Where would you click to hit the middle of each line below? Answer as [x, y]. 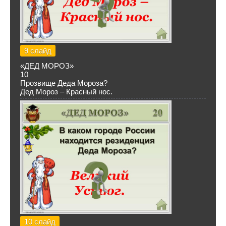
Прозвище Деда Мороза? [64, 83]
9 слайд [38, 51]
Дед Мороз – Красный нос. [66, 92]
